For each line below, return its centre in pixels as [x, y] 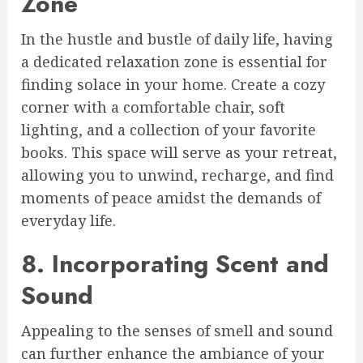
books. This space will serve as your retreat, [179, 152]
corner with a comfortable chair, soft [153, 107]
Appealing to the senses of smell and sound [177, 330]
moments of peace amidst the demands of [171, 197]
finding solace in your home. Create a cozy [173, 84]
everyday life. [68, 220]
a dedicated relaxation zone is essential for [174, 61]
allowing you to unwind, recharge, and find [177, 175]
